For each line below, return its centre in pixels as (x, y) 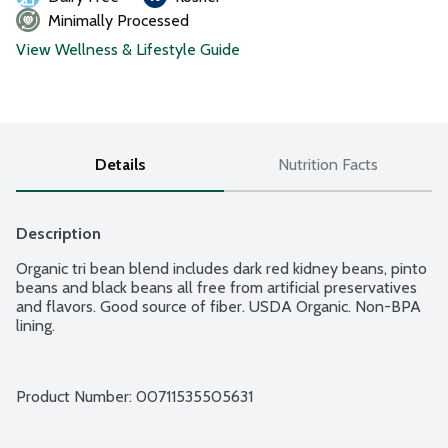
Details (120, 165)
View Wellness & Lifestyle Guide (128, 50)
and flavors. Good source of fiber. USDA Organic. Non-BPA (218, 307)
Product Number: (76, 397)
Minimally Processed (118, 21)
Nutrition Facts (328, 165)
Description (58, 234)
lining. (35, 326)
